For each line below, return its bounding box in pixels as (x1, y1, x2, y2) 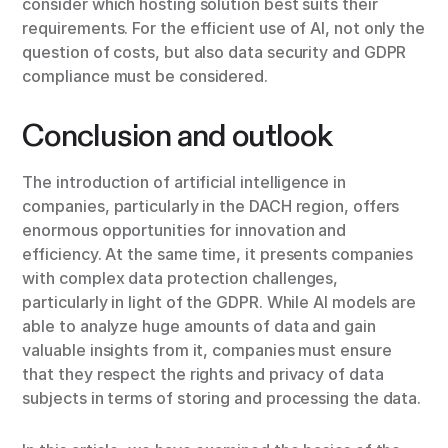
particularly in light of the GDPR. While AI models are (22, 292, 417, 313)
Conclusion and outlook (22, 115, 332, 156)
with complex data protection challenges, (22, 268, 339, 289)
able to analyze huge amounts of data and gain (22, 316, 376, 337)
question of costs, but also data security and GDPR (22, 42, 407, 63)
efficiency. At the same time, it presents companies (22, 244, 414, 265)
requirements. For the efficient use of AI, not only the (22, 18, 425, 39)
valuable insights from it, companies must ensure (22, 340, 392, 361)
